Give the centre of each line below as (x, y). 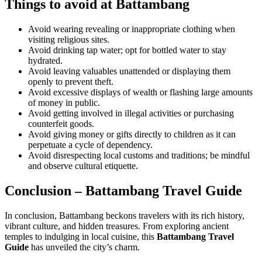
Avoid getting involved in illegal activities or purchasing (131, 113)
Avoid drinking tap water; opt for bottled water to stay (127, 50)
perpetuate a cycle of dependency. (90, 144)
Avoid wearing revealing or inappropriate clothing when (132, 29)
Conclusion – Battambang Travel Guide (123, 190)
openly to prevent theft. (71, 81)
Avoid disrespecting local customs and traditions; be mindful (139, 155)
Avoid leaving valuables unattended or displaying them (129, 71)
